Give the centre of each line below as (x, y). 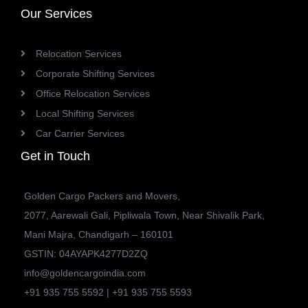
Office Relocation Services (93, 94)
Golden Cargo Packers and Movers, (102, 196)
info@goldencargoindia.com (85, 273)
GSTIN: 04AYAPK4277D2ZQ (86, 254)
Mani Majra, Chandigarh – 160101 (99, 235)
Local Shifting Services (85, 114)
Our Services (56, 14)
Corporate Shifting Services (95, 74)
